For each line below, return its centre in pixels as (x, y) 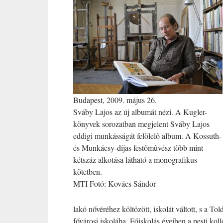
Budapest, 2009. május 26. (115, 100)
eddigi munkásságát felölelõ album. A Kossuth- (147, 136)
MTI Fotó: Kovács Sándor (114, 183)
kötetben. (88, 171)
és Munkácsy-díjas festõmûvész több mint (138, 148)
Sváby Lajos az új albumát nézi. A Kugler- (140, 112)
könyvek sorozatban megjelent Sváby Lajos (141, 124)
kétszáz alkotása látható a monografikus (135, 160)
